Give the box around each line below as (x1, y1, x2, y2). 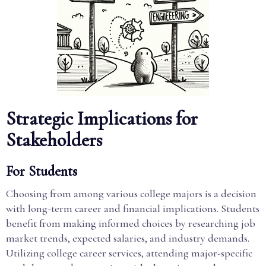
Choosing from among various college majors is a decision (6, 187, 256, 200)
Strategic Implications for (6, 107, 198, 130)
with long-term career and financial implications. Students (6, 202, 259, 215)
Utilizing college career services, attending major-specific (6, 246, 252, 259)
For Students (6, 163, 77, 180)
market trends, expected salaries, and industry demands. (6, 232, 249, 245)
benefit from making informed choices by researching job (6, 217, 255, 230)
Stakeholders (6, 128, 102, 151)
